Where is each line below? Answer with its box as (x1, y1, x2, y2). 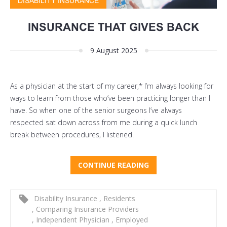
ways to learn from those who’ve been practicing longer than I (10, 93, 210, 103)
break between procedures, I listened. (10, 130, 134, 140)
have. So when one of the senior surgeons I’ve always (10, 105, 182, 116)
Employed (113, 215, 148, 225)
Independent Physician (34, 215, 111, 225)
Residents (101, 194, 135, 204)
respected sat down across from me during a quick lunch (10, 118, 197, 128)
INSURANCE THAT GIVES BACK (28, 21, 199, 34)
